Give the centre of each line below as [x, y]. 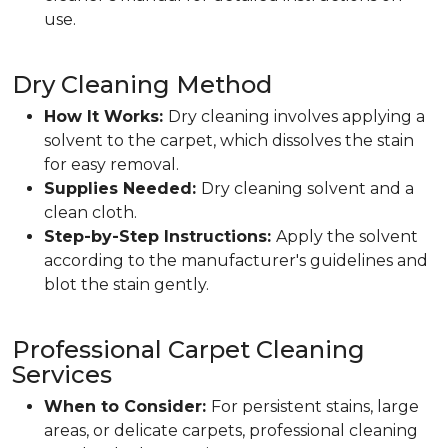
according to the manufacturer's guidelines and [236, 260]
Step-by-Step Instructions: [160, 236]
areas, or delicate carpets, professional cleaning [231, 430]
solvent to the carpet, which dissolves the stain [229, 140]
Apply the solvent [347, 236]
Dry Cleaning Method [142, 84]
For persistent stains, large [315, 406]
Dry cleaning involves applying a [296, 116]
